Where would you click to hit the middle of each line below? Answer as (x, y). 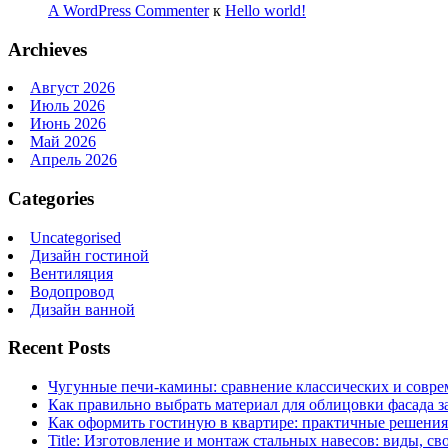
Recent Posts (59, 348)
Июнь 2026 (68, 124)
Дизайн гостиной (89, 255)
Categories (51, 199)
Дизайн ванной (82, 309)
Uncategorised (75, 237)
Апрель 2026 (73, 160)
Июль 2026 (67, 106)
